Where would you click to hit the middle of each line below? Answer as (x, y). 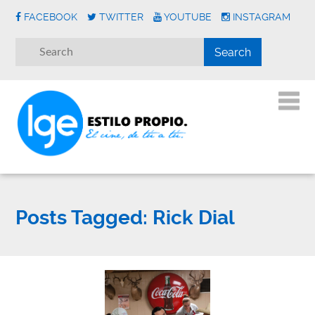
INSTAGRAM (262, 17)
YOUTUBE (188, 17)
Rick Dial (192, 218)
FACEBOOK (51, 17)
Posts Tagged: (82, 218)
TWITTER (122, 17)
